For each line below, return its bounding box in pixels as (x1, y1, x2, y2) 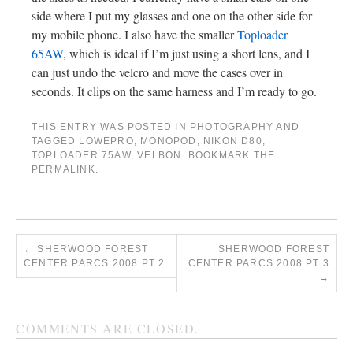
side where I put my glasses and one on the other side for (32, 7, 312, 24)
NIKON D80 (203, 136, 262, 147)
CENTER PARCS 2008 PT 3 (188, 258, 329, 269)
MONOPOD (140, 136, 197, 147)
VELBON (137, 150, 182, 162)
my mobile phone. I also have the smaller (32, 26, 237, 43)
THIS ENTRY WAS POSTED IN (32, 121, 190, 133)
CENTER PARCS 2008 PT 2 (24, 258, 165, 269)
